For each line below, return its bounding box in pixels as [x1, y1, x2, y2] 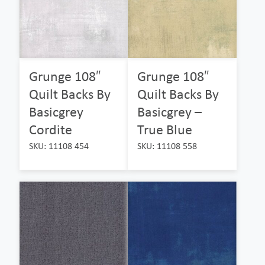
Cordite [29, 121, 72, 138]
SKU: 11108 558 [137, 140, 198, 152]
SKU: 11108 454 [29, 140, 89, 152]
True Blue [137, 121, 193, 138]
